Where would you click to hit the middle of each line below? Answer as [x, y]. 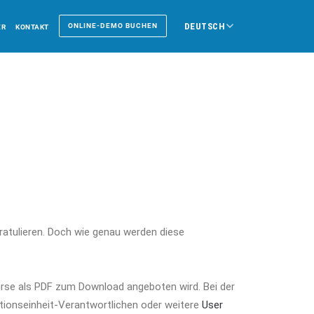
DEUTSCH [205, 26]
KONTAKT [32, 27]
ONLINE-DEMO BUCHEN [112, 26]
